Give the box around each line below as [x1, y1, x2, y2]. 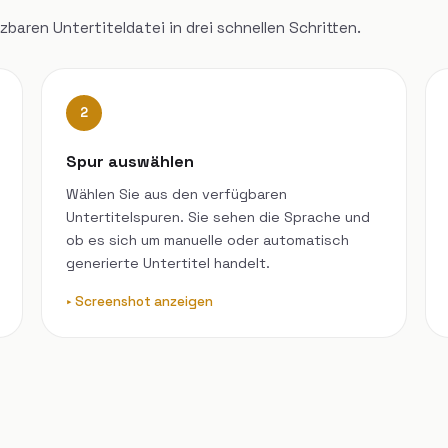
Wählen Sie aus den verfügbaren [66, 184, 288, 203]
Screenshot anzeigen [75, 292, 214, 310]
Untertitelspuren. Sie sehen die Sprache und [66, 207, 371, 226]
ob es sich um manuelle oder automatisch [66, 230, 350, 249]
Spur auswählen [66, 150, 195, 172]
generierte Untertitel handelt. [66, 253, 271, 272]
